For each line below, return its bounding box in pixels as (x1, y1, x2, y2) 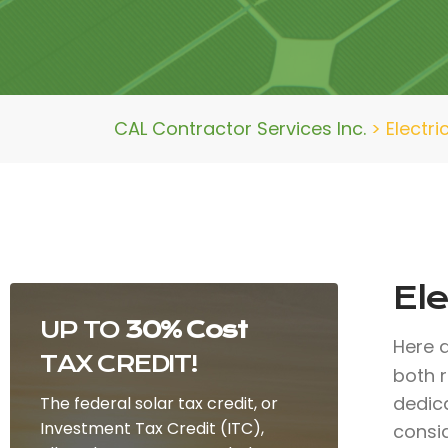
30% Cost (125, 316, 246, 344)
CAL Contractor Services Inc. (114, 116, 366, 141)
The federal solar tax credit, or (40, 392, 278, 415)
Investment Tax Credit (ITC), (40, 417, 264, 440)
